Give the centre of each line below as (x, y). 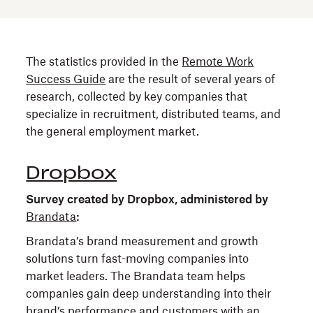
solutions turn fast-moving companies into (138, 259)
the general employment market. (113, 131)
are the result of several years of (191, 79)
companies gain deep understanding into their (149, 293)
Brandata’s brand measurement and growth (143, 241)
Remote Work (218, 61)
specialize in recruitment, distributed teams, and (154, 114)
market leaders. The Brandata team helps (136, 276)
